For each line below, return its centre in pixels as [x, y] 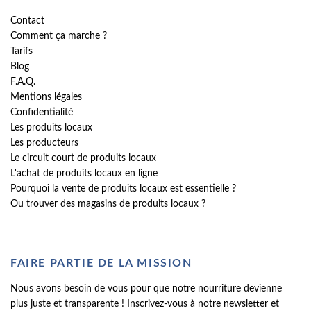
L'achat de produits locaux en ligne [84, 174]
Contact [27, 21]
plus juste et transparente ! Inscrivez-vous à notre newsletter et [145, 304]
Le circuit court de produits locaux [83, 159]
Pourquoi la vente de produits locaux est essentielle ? [123, 189]
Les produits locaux [51, 128]
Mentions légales [46, 98]
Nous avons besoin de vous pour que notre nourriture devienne [146, 289]
